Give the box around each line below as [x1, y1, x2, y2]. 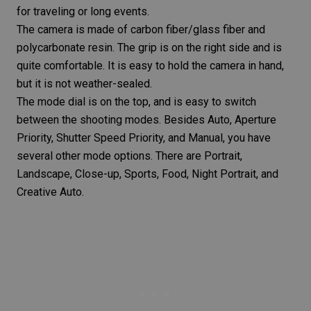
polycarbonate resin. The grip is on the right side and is [17, 41, 282, 55]
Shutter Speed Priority [56, 131, 163, 145]
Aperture [235, 113, 276, 127]
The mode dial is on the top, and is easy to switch [17, 95, 256, 109]
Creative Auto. [17, 185, 84, 199]
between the [17, 113, 80, 127]
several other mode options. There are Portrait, [17, 149, 242, 163]
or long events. [75, 5, 149, 19]
